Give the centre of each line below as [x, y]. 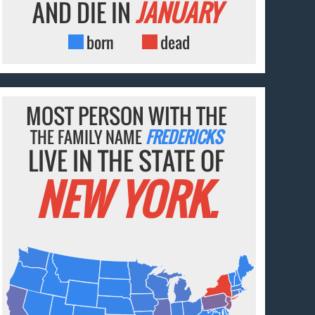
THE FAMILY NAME [88, 137]
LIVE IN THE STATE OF [127, 160]
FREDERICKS [184, 137]
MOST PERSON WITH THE [126, 115]
